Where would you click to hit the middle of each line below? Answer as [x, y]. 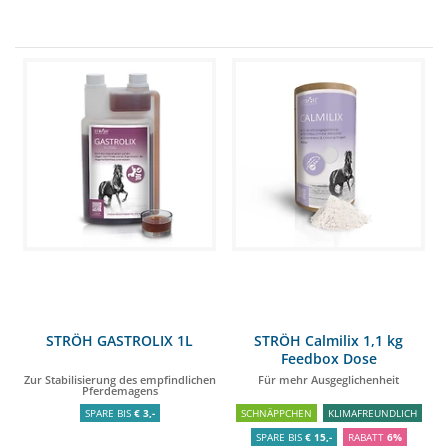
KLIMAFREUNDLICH [372, 413]
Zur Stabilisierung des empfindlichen [119, 379]
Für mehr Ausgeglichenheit [328, 379]
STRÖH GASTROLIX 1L [119, 340]
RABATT [367, 437]
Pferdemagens [119, 390]
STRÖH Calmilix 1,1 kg [328, 340]
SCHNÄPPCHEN [276, 413]
